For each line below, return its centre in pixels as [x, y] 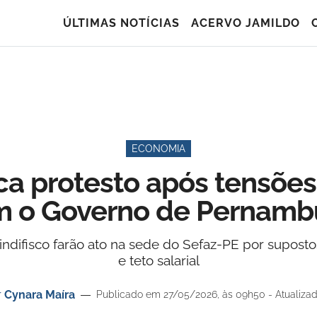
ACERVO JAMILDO [246, 23]
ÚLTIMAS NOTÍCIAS [121, 23]
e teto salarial [158, 260]
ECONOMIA [158, 149]
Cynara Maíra [39, 294]
